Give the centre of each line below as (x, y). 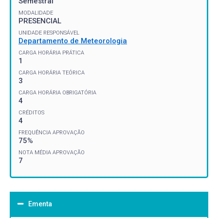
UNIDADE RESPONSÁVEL (49, 33)
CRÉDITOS (31, 112)
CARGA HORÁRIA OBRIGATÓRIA (57, 92)
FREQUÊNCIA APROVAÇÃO (52, 132)
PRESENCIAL (40, 21)
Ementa (40, 204)
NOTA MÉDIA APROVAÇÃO (52, 152)
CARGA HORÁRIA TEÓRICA (52, 73)
